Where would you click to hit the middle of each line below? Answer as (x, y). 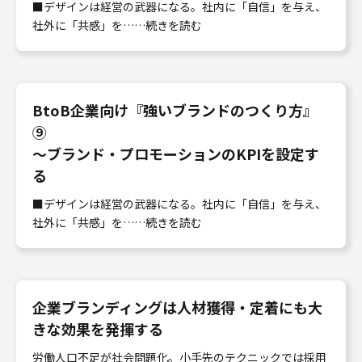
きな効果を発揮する (98, 328)
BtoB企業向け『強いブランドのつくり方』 (175, 109)
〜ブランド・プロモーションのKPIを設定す (176, 153)
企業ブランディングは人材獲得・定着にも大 (177, 307)
